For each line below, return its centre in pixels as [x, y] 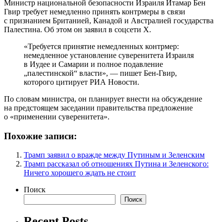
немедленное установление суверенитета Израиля [109, 55]
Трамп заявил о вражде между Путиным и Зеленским [114, 155]
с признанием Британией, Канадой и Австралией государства [109, 20]
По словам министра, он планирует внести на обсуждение [103, 99]
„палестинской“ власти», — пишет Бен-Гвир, [100, 73]
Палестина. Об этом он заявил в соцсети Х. [78, 29]
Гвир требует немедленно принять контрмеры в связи [95, 11]
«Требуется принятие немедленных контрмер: [101, 46]
